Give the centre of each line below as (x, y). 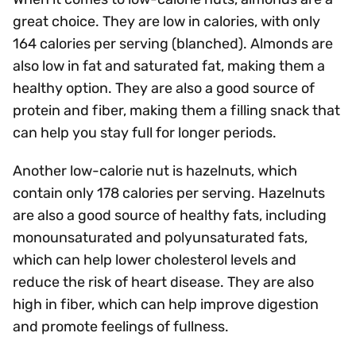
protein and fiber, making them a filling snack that (176, 110)
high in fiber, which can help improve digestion (166, 304)
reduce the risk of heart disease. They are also (163, 282)
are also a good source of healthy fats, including (170, 215)
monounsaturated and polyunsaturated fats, (160, 238)
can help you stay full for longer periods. (145, 133)
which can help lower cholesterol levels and (155, 260)
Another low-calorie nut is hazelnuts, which (155, 171)
